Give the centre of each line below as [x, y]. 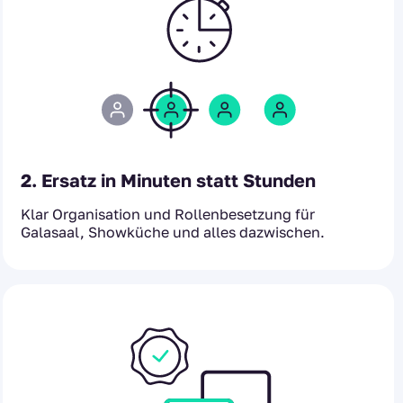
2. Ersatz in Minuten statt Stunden [168, 179]
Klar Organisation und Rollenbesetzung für [168, 214]
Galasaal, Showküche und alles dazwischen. [173, 232]
